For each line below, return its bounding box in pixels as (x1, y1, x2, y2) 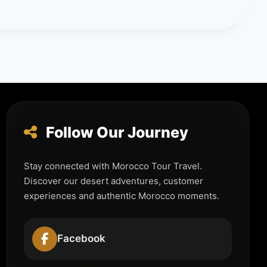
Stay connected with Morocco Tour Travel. (24, 160, 203, 172)
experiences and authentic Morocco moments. (24, 190, 220, 201)
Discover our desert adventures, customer (24, 175, 204, 187)
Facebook (57, 232, 106, 245)
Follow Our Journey (43, 123, 189, 141)
